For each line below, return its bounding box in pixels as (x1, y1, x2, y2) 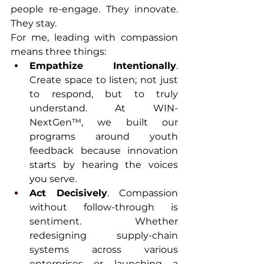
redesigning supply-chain (29, 230, 178, 242)
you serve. (29, 173, 77, 185)
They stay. (11, 18, 57, 29)
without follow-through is (29, 202, 178, 213)
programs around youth (29, 131, 178, 143)
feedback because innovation (29, 145, 178, 157)
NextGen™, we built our (29, 117, 178, 128)
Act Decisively (29, 187, 107, 199)
